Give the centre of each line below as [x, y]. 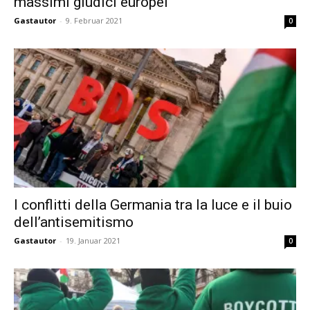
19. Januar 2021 [93, 241]
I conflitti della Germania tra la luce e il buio [153, 205]
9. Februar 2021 [94, 20]
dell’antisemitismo [74, 222]
